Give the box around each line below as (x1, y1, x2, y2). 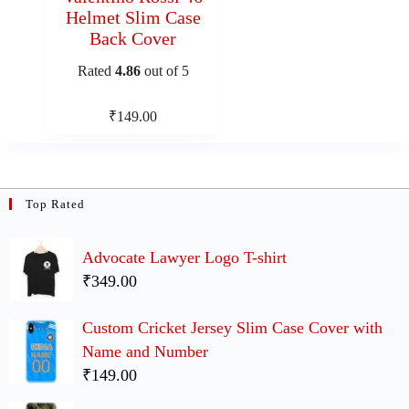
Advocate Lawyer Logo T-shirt (82, 248, 287, 267)
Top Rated (26, 197, 85, 211)
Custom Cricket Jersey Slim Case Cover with (82, 319, 383, 337)
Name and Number (82, 342, 208, 361)
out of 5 (140, 63, 189, 79)
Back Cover (89, 28, 177, 48)
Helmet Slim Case (65, 7, 201, 27)
